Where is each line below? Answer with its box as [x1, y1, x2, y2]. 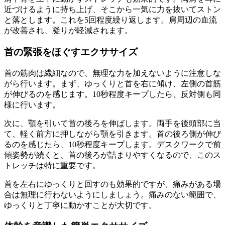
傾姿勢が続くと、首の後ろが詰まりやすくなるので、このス [4, 150, 221, 159]
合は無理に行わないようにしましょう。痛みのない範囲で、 [4, 190, 221, 199]
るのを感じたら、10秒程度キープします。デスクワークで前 [4, 140, 221, 149]
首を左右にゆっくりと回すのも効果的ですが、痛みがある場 [4, 179, 221, 188]
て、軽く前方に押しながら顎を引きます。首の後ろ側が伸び [4, 129, 221, 138]
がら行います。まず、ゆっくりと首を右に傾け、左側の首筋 [4, 79, 221, 88]
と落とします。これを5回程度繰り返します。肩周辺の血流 [4, 16, 217, 25]
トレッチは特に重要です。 [4, 161, 100, 170]
